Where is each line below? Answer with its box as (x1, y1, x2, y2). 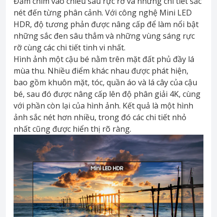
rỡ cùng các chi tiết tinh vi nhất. (14, 42, 125, 53)
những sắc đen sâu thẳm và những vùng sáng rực (14, 30, 195, 41)
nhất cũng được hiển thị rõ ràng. (14, 123, 131, 134)
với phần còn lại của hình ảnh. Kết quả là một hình (14, 100, 193, 111)
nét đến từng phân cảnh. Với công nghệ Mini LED (14, 7, 192, 18)
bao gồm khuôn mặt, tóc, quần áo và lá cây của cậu (14, 77, 197, 88)
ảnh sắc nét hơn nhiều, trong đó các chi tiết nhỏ (14, 111, 186, 123)
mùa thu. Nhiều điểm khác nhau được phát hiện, (14, 65, 188, 76)
